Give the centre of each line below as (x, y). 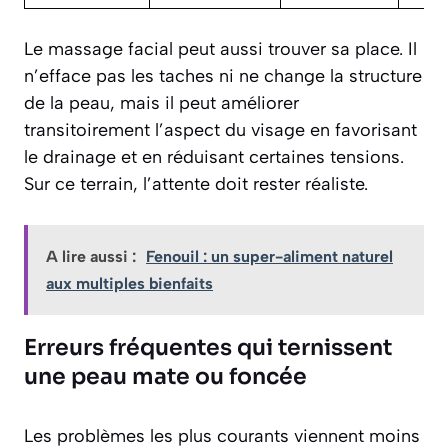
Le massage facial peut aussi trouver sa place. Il (220, 49)
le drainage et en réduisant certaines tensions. (214, 157)
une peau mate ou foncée (165, 377)
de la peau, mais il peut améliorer (161, 103)
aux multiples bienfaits (129, 284)
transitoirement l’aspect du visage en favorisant (220, 130)
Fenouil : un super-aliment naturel (269, 257)
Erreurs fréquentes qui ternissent (208, 348)
